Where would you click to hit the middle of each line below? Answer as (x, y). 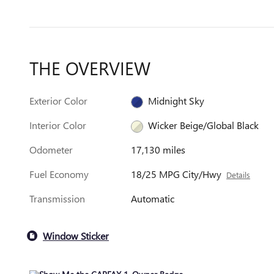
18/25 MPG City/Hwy (176, 174)
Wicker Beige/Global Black (204, 125)
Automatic (153, 198)
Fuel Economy (59, 174)
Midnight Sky (176, 101)
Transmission (57, 198)
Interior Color (58, 125)
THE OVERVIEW (90, 68)
